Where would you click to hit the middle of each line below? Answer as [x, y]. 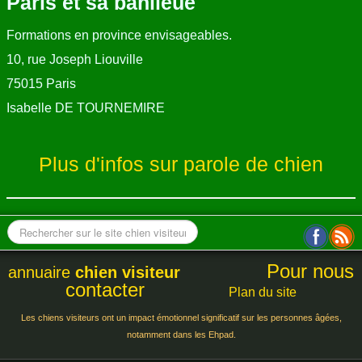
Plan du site [263, 293]
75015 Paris [41, 84]
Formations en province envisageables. [119, 36]
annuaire [42, 273]
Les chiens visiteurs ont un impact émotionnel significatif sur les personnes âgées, [181, 318]
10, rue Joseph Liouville [75, 60]
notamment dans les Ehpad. [181, 335]
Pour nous [307, 271]
